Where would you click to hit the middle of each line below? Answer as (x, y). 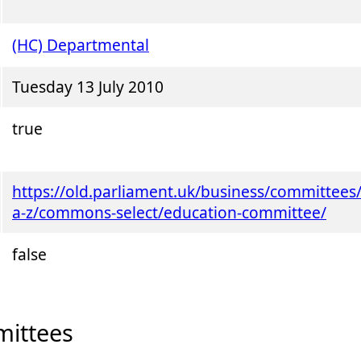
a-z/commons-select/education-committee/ (169, 213)
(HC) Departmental (81, 45)
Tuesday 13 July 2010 (88, 87)
